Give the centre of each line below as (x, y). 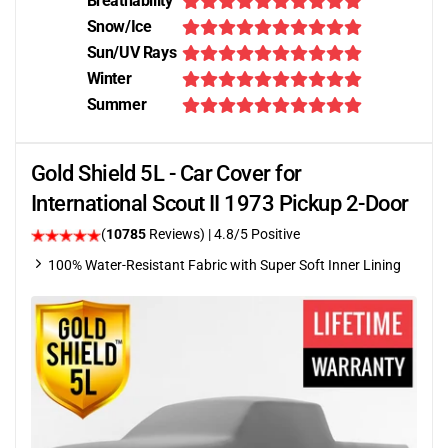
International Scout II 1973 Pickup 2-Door (220, 203)
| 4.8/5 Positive (254, 234)
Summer (116, 104)
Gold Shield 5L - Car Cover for (166, 173)
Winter (109, 78)
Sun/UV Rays (131, 52)
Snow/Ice (119, 26)
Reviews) (177, 234)
